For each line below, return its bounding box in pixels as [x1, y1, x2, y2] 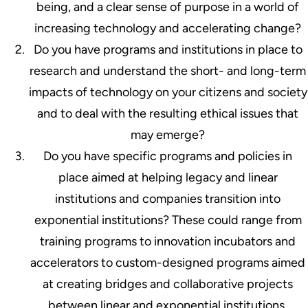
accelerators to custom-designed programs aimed [30, 254, 305, 270]
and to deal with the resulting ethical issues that [37, 105, 298, 121]
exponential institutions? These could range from [34, 212, 302, 228]
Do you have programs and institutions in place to [33, 41, 302, 57]
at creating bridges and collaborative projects [43, 276, 293, 291]
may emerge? [131, 126, 205, 142]
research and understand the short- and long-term [30, 63, 306, 78]
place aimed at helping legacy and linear [58, 169, 278, 185]
